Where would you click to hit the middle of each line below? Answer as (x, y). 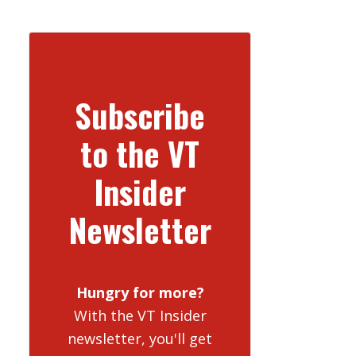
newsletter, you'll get (140, 338)
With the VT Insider (140, 315)
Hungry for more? (140, 292)
